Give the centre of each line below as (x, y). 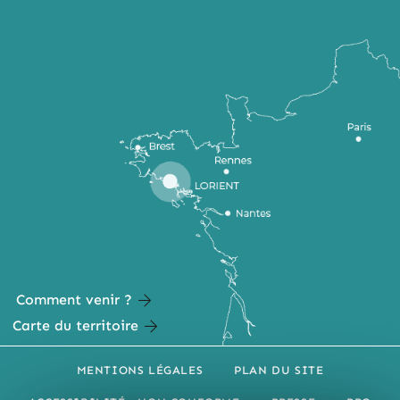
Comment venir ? (74, 299)
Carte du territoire (75, 325)
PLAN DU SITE (279, 370)
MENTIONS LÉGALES (140, 370)
